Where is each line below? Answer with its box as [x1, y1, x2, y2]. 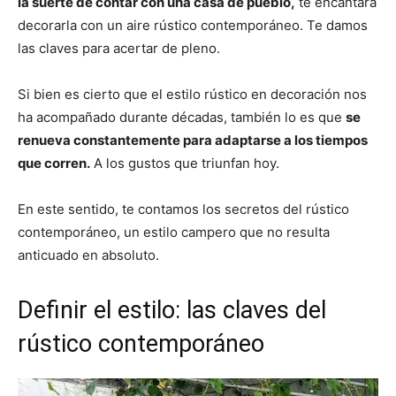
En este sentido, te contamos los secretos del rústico [18, 201, 349, 218]
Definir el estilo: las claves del [18, 296, 326, 325]
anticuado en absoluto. [18, 247, 159, 264]
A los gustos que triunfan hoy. [90, 155, 279, 172]
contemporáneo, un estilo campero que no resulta [18, 224, 330, 241]
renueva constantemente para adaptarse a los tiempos [18, 132, 368, 149]
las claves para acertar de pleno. [18, 40, 220, 57]
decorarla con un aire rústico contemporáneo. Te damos [18, 17, 368, 34]
